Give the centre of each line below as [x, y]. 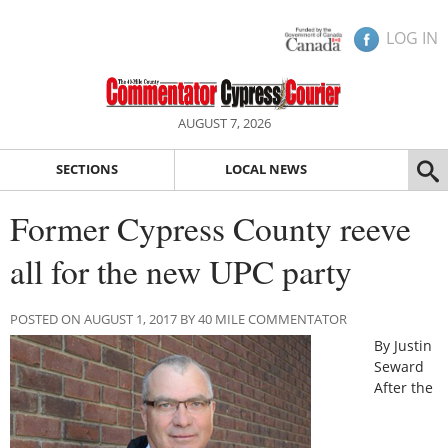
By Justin [403, 345]
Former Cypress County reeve [210, 227]
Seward [399, 366]
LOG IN [412, 38]
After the [404, 387]
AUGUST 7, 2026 [224, 123]
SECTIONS [86, 169]
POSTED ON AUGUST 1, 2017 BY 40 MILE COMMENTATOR [178, 318]
